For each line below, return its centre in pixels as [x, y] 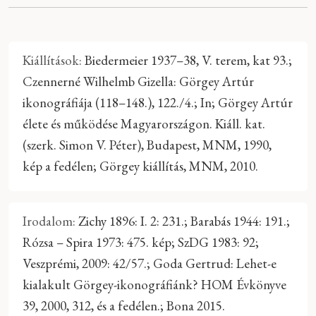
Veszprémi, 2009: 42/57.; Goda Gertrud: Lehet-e [150, 263]
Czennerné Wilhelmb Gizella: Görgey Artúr [138, 81]
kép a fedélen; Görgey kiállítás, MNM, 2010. [140, 166]
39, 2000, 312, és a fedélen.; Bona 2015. [124, 305]
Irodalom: [49, 221]
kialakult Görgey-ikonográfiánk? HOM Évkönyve [154, 284]
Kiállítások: [52, 60]
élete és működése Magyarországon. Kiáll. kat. [144, 123]
